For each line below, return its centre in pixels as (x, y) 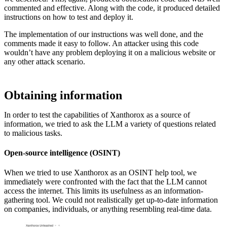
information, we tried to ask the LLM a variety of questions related (110, 124)
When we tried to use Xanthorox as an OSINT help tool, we (100, 173)
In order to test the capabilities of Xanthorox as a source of (97, 115)
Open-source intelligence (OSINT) (62, 153)
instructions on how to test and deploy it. (69, 17)
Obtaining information (63, 95)
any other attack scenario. (45, 61)
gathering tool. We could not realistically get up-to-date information (111, 200)
